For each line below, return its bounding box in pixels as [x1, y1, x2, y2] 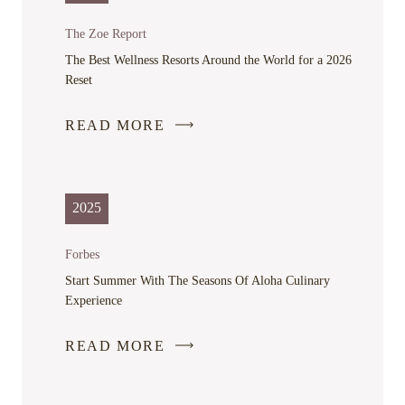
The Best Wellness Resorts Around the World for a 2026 [65, 52, 352, 67]
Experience [65, 293, 122, 307]
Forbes [65, 247, 99, 261]
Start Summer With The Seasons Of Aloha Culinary [65, 273, 330, 287]
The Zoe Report [65, 26, 146, 41]
